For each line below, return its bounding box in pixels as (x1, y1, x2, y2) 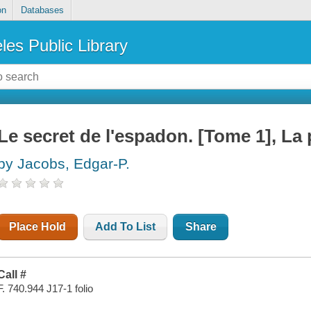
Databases (20, 5, 64, 16)
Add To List (95, 221, 156, 233)
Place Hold (9, 221, 67, 233)
